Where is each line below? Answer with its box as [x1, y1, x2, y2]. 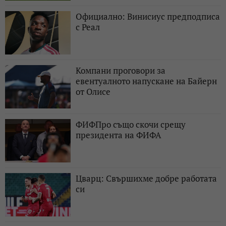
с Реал [76, 21, 100, 33]
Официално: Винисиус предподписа [76, 11, 220, 23]
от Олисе [76, 86, 110, 98]
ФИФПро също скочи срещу [76, 119, 186, 131]
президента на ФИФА [76, 129, 161, 141]
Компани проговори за [76, 65, 165, 77]
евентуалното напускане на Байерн [76, 75, 217, 87]
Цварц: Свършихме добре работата [76, 173, 217, 185]
